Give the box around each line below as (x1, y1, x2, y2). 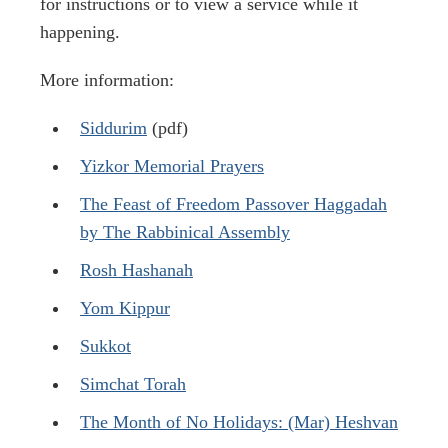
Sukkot (80, 336, 131, 357)
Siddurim (80, 118, 147, 139)
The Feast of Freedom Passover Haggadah (80, 194, 387, 215)
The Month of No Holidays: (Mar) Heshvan (80, 412, 398, 433)
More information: (40, 70, 174, 91)
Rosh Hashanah (80, 260, 193, 281)
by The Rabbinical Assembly (80, 222, 290, 243)
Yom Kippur (80, 298, 170, 319)
